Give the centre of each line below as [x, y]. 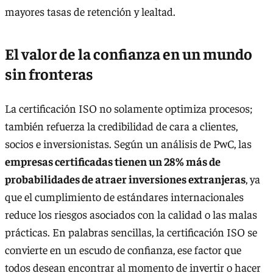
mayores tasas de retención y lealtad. [90, 11]
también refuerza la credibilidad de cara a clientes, [121, 126]
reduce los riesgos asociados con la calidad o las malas [131, 214]
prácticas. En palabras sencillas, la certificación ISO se [131, 232]
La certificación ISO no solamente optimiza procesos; [129, 108]
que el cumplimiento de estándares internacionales [124, 196]
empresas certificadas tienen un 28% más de [113, 161]
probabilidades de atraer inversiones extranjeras [125, 179]
